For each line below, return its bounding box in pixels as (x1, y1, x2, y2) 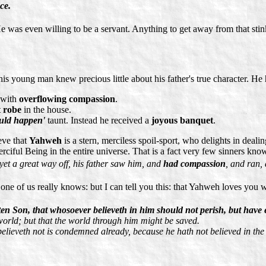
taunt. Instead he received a (45, 115, 151, 126)
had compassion (163, 159, 226, 169)
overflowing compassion (19, 94, 115, 104)
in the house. (21, 104, 71, 115)
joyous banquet (151, 115, 213, 126)
